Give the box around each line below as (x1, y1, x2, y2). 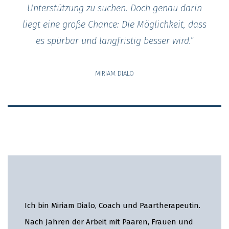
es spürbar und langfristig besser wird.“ (36, 35, 193, 47)
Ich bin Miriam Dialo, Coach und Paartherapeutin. (25, 201, 201, 211)
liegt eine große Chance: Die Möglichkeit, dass (22, 18, 207, 30)
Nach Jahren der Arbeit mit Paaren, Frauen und (25, 217, 194, 227)
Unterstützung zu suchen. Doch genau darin (27, 2, 202, 14)
